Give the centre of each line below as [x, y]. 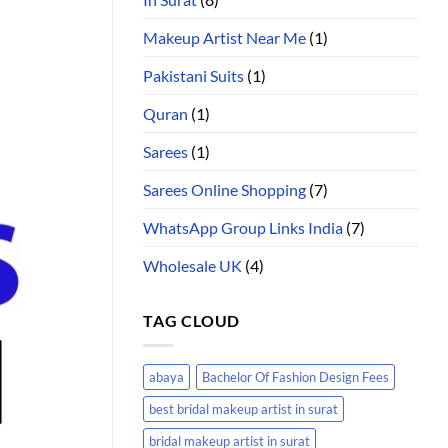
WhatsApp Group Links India [243, 228]
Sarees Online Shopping [224, 190]
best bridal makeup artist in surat [243, 408]
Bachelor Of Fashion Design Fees [295, 376]
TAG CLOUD [192, 321]
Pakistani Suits [193, 76]
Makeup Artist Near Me [224, 38]
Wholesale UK [192, 266]
